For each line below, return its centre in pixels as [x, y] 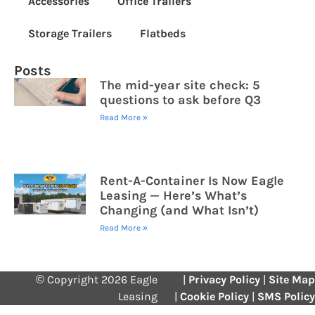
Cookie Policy [214, 297]
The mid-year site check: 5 [180, 85]
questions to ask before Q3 [180, 99]
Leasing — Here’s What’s [173, 196]
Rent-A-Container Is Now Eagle [192, 181]
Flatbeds [163, 33]
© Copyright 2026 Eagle [97, 280]
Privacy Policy [224, 280]
